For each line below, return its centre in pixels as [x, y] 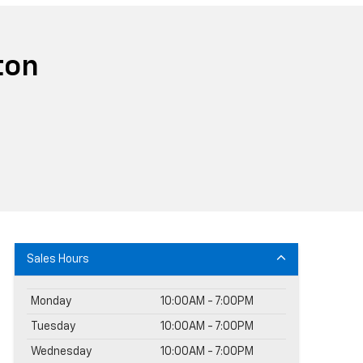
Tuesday [53, 326]
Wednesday [61, 351]
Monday [51, 301]
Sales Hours [58, 259]
